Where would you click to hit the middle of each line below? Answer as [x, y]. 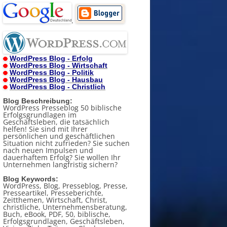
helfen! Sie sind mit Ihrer [45, 129]
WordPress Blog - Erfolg [51, 58]
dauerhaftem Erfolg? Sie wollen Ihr [62, 157]
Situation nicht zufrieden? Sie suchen [66, 143]
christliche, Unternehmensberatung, [65, 207]
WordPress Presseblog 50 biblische [62, 108]
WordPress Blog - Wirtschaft [59, 65]
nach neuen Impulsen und [48, 150]
